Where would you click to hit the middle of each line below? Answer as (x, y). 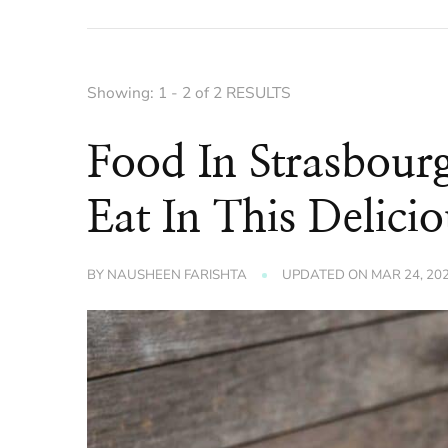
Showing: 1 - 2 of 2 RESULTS (189, 93)
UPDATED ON (327, 275)
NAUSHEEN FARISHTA (177, 275)
